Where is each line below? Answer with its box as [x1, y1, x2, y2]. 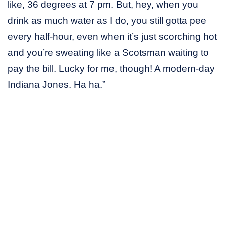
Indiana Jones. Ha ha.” [8, 79, 105, 90]
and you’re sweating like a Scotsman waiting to [8, 47, 209, 58]
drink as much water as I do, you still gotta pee [8, 15, 206, 26]
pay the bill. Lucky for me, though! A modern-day [8, 63, 215, 74]
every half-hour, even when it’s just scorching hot [8, 31, 217, 42]
